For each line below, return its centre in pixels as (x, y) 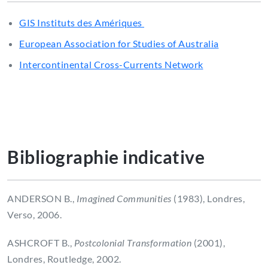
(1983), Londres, (208, 199)
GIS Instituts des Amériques (82, 23)
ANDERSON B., (42, 199)
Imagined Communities (124, 199)
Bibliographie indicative (107, 157)
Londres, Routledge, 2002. (65, 259)
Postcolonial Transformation (133, 243)
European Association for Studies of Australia (119, 44)
